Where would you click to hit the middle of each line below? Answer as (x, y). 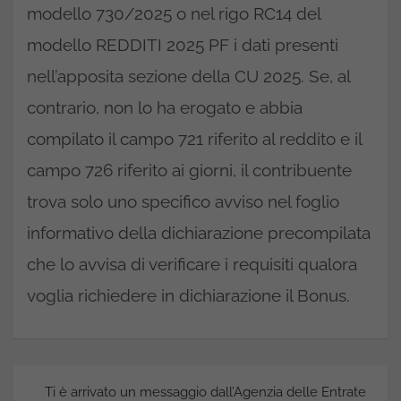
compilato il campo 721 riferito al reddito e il (194, 139)
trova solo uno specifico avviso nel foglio (183, 202)
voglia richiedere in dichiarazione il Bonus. (188, 296)
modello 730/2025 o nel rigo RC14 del (174, 14)
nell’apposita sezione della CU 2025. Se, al (188, 77)
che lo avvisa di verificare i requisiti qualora (192, 264)
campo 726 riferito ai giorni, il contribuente (189, 171)
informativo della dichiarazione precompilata (199, 233)
